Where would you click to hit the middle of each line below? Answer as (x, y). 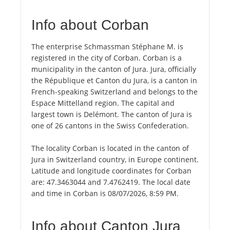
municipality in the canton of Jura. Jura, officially (114, 69)
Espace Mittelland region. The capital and (103, 103)
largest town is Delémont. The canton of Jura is (112, 114)
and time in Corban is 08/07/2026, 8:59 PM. (105, 194)
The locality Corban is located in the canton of (110, 148)
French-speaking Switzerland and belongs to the (114, 92)
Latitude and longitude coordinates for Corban (111, 171)
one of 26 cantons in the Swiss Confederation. (110, 126)
